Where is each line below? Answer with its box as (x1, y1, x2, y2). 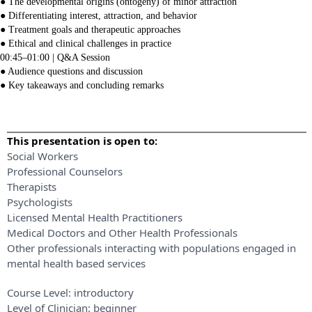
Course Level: (7, 286, 74, 299)
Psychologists (7, 195, 72, 209)
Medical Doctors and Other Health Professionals (7, 226, 237, 240)
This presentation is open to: (7, 134, 157, 148)
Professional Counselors (7, 164, 123, 178)
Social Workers (7, 149, 78, 163)
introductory (74, 286, 134, 299)
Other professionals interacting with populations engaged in (7, 241, 296, 255)
